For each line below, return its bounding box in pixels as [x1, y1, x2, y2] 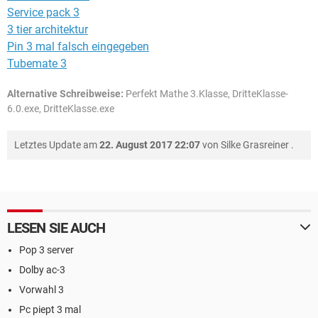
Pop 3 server [19, 243, 74, 256]
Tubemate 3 [7, 56, 67, 70]
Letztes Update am [14, 138, 99, 150]
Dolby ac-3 [19, 263, 65, 275]
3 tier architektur [7, 22, 88, 36]
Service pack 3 [7, 5, 79, 19]
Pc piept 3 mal [19, 303, 81, 315]
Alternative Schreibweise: [7, 87, 124, 99]
